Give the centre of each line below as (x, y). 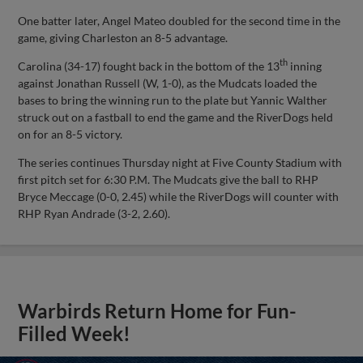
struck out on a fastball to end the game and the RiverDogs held (176, 117)
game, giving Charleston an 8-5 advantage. (123, 37)
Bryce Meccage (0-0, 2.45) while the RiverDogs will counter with (179, 196)
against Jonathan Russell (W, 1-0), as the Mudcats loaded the (168, 83)
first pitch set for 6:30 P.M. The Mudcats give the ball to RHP (169, 179)
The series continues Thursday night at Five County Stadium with (180, 162)
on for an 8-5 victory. (70, 134)
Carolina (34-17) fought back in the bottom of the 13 (149, 66)
